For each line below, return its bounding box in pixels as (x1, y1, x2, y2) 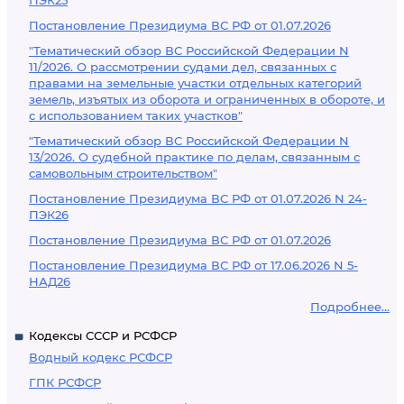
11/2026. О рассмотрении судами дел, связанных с (29, 60, 336, 74)
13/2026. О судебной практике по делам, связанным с (29, 150, 360, 164)
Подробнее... (310, 299, 390, 314)
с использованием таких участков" (29, 108, 243, 123)
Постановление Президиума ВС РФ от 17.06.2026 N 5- (29, 258, 358, 272)
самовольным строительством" (29, 166, 217, 180)
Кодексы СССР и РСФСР (29, 328, 177, 343)
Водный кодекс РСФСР (29, 350, 172, 364)
